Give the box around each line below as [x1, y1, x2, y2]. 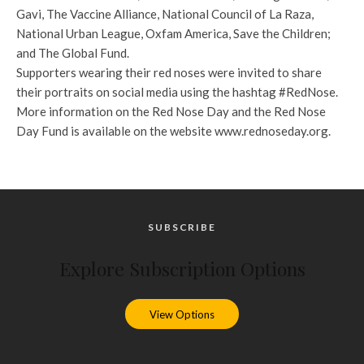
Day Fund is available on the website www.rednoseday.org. [16, 123, 331, 139]
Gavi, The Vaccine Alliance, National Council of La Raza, [16, 6, 314, 22]
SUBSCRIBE [148, 221, 216, 234]
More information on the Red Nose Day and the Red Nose [16, 104, 326, 119]
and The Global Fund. [16, 45, 129, 61]
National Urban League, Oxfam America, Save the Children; [16, 26, 331, 41]
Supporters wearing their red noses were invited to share [16, 65, 322, 80]
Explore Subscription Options [58, 256, 305, 282]
